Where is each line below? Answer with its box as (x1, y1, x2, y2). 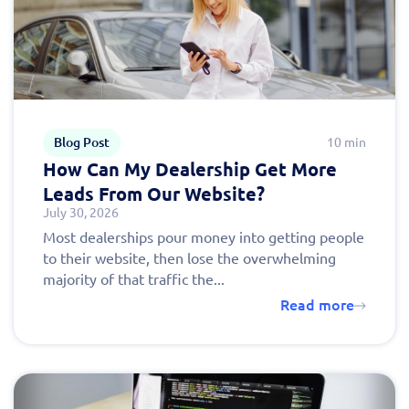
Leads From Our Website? (43, 184, 265, 205)
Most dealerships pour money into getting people (43, 229, 364, 246)
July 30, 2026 (43, 205, 119, 221)
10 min (327, 135, 366, 151)
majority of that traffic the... (43, 271, 225, 288)
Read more (280, 297, 354, 314)
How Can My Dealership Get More (43, 159, 337, 181)
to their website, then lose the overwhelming (43, 250, 336, 267)
